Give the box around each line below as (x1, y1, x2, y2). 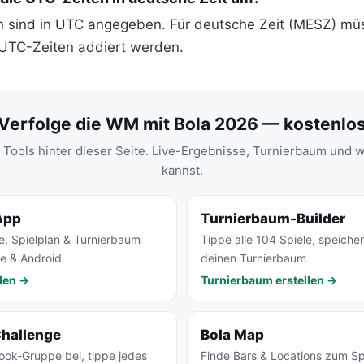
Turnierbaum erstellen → (201, 273, 337, 288)
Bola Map (201, 327, 264, 344)
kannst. (161, 162, 203, 179)
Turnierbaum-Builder (201, 210, 345, 227)
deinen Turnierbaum (201, 251, 306, 266)
